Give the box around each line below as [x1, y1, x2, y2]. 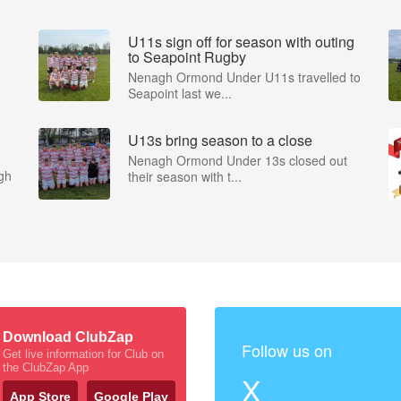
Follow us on [242, 338, 332, 362]
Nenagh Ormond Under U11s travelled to [128, 68, 361, 86]
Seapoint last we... [128, 84, 232, 102]
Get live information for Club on [3, 347, 164, 361]
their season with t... [128, 167, 242, 185]
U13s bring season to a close [128, 130, 312, 150]
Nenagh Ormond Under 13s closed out [128, 151, 347, 169]
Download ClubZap [3, 329, 133, 345]
